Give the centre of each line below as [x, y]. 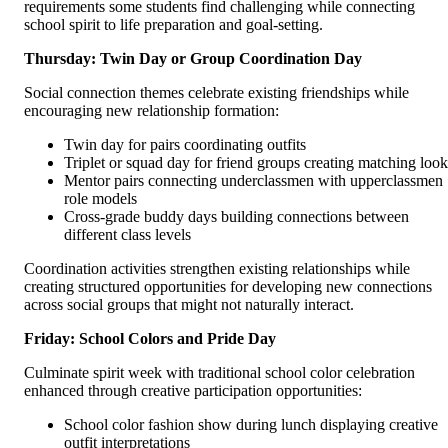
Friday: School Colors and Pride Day [150, 339]
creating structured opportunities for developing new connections [228, 287]
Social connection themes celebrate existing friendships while [216, 93]
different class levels [127, 235]
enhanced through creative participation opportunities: [193, 391]
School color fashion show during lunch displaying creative [251, 425]
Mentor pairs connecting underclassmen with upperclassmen [253, 181]
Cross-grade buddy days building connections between [236, 217]
